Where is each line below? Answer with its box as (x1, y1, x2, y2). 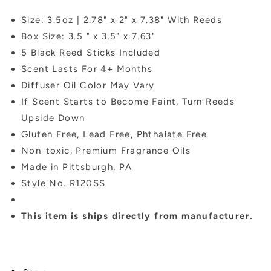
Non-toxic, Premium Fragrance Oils (21, 145, 191, 157)
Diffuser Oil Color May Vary (21, 80, 158, 91)
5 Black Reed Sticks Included (21, 47, 161, 59)
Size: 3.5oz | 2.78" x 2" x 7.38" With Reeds (21, 15, 223, 26)
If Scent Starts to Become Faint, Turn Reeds (21, 96, 235, 108)
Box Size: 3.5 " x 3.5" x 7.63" (21, 31, 155, 42)
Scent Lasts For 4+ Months (21, 64, 152, 75)
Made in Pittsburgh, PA (21, 162, 132, 173)
